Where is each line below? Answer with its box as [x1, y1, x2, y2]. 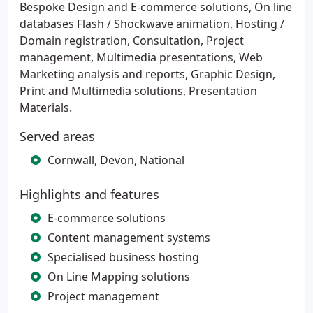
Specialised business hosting [48, 249, 199, 265]
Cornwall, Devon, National [48, 152, 184, 168]
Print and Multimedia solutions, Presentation [20, 83, 257, 99]
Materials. [20, 100, 72, 115]
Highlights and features [20, 186, 159, 203]
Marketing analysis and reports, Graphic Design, [20, 66, 275, 82]
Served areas [20, 128, 95, 145]
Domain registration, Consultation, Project [20, 33, 244, 48]
